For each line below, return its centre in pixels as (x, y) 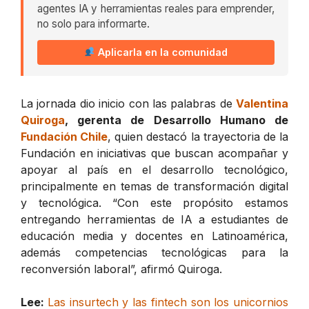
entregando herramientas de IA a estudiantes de (154, 219)
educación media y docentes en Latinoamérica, (154, 236)
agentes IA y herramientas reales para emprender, (156, 8)
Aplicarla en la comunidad (162, 52)
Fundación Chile (64, 136)
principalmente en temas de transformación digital (154, 186)
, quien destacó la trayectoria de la (198, 136)
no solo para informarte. (93, 23)
